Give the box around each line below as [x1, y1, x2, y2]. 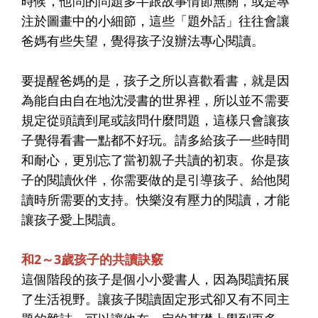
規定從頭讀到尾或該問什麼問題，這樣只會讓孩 [21, 111, 290, 128]
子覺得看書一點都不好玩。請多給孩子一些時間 [21, 131, 290, 148]
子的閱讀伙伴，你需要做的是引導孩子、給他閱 [21, 170, 290, 188]
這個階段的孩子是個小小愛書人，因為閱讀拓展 [21, 270, 290, 287]
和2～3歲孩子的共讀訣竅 [21, 250, 163, 268]
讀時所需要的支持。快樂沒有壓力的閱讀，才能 [21, 190, 290, 208]
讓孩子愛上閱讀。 [21, 210, 124, 228]
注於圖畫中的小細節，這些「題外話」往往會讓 [21, 11, 290, 29]
